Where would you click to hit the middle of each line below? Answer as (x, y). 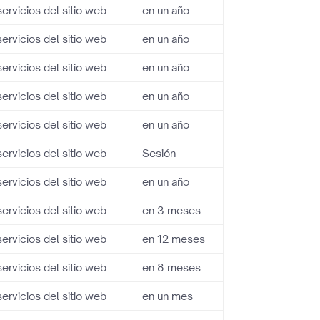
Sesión (159, 153)
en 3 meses (172, 210)
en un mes (168, 296)
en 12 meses (174, 239)
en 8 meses (172, 267)
